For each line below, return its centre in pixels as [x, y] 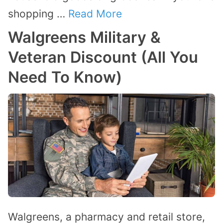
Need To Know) [65, 77]
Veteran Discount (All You [103, 57]
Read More [95, 14]
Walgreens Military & [84, 37]
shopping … [38, 14]
